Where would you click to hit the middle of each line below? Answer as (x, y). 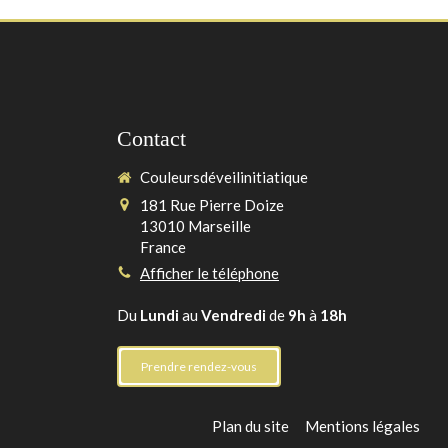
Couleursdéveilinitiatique (223, 177)
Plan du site (250, 426)
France (162, 246)
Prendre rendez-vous (198, 366)
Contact (151, 138)
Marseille (219, 225)
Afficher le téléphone (209, 272)
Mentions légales (362, 426)
